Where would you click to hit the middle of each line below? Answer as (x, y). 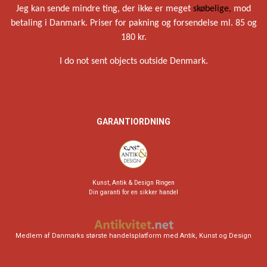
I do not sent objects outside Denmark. (133, 62)
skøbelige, (211, 9)
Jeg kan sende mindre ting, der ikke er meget (103, 9)
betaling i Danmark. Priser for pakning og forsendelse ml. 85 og (133, 24)
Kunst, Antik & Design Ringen (133, 183)
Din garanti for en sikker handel (133, 193)
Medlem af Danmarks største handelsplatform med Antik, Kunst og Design (133, 236)
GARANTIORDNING (133, 122)
